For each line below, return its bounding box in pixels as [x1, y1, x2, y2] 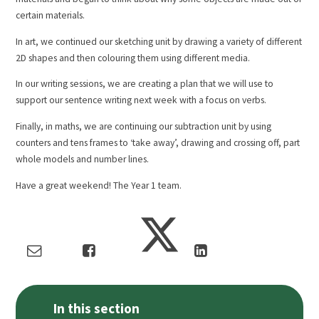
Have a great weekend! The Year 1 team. [16, 179, 182, 192]
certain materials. [16, 9, 85, 22]
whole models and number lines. [16, 152, 150, 165]
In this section [53, 300, 140, 318]
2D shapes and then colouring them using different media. [16, 51, 251, 64]
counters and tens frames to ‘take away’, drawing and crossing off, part [16, 136, 300, 149]
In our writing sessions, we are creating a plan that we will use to [16, 78, 274, 90]
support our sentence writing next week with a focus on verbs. [16, 94, 267, 107]
